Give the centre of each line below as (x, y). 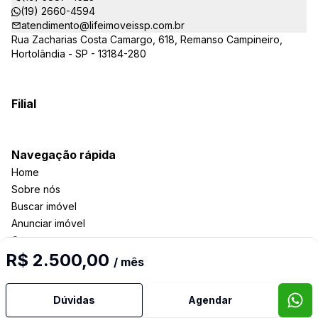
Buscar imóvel (44, 206)
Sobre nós (36, 189)
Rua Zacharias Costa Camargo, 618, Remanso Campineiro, (147, 39)
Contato (30, 240)
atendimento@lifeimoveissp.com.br (103, 25)
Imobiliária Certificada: (181, 294)
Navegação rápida (64, 155)
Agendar (210, 300)
